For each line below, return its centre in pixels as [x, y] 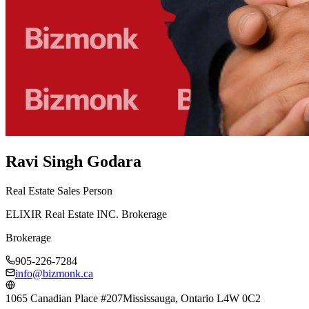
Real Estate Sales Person [59, 190]
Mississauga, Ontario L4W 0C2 [192, 298]
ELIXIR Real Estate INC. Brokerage [86, 214]
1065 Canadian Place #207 [64, 298]
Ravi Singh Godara [73, 161]
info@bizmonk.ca [54, 273]
